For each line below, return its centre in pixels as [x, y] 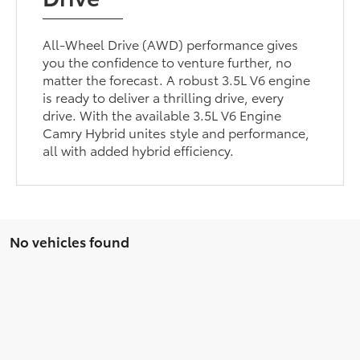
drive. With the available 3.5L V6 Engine [162, 114]
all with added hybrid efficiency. [139, 149]
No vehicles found [70, 241]
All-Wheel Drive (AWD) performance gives [171, 43]
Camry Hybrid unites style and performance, [176, 132]
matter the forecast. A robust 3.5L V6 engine [177, 79]
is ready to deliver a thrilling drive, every [164, 96]
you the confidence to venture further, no [168, 61]
